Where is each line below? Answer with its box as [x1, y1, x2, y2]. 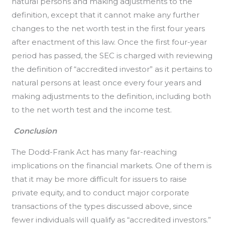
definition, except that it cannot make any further [12, 10, 200, 20]
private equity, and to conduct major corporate [12, 188, 190, 197]
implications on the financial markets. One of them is [12, 161, 212, 170]
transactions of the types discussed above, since [12, 201, 193, 211]
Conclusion [14, 126, 57, 136]
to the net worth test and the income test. [12, 105, 172, 115]
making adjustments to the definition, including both [12, 91, 211, 101]
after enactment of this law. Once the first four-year [12, 37, 207, 47]
